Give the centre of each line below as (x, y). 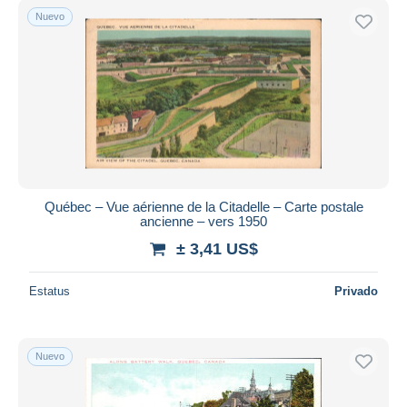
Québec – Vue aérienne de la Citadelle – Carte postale (203, 206)
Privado (356, 291)
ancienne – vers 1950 (203, 221)
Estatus (50, 291)
